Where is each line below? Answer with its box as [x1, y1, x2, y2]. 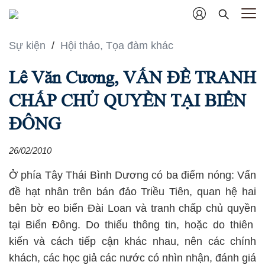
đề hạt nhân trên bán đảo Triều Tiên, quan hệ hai [9, 186, 256, 198]
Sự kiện [9, 40, 49, 52]
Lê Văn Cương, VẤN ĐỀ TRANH [9, 67, 256, 88]
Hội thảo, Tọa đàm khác [60, 40, 173, 52]
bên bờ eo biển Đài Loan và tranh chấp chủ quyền [9, 202, 256, 215]
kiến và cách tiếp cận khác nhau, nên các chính [9, 235, 256, 248]
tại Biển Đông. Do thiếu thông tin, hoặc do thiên [9, 219, 256, 231]
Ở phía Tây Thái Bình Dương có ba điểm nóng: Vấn [9, 169, 256, 182]
